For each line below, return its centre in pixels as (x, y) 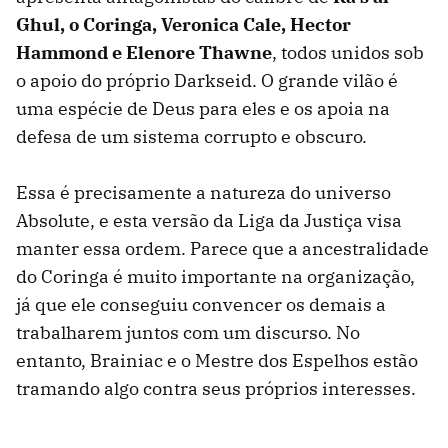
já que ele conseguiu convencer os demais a (201, 304)
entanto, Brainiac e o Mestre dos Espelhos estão (217, 360)
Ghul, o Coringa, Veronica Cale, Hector (183, 24)
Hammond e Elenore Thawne (144, 52)
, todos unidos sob (348, 52)
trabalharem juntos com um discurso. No (188, 332)
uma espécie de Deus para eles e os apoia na (203, 108)
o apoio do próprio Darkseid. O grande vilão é (207, 80)
